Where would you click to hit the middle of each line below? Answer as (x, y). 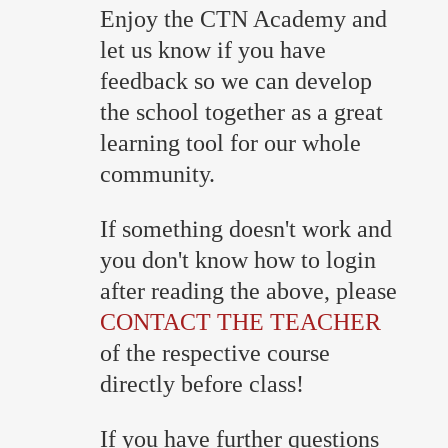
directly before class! (202, 383)
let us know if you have (213, 49)
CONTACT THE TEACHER (240, 321)
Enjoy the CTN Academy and (243, 18)
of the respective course (215, 352)
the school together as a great (241, 111)
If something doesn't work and (246, 228)
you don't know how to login (238, 259)
